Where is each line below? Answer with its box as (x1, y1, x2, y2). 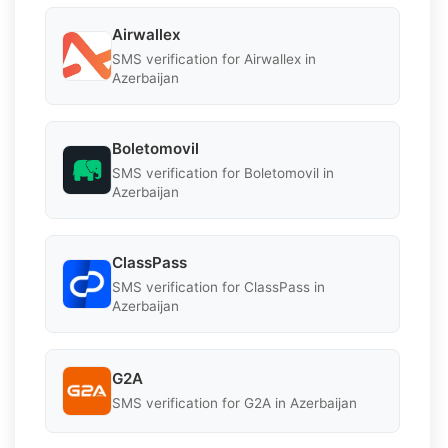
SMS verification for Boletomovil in (112, 164, 334, 181)
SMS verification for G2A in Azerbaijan (112, 395, 357, 412)
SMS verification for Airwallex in (112, 50, 316, 67)
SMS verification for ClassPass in (112, 278, 325, 295)
